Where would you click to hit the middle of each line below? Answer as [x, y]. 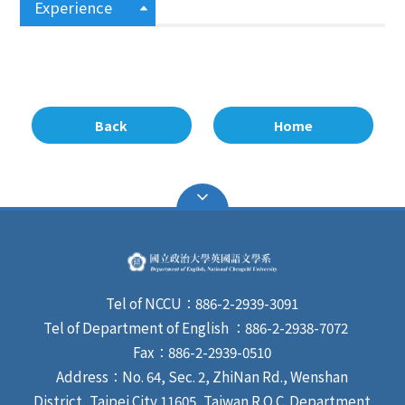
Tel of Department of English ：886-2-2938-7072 [202, 327]
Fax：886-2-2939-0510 [202, 352]
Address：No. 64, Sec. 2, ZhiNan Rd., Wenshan [202, 376]
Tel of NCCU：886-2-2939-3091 [202, 303]
